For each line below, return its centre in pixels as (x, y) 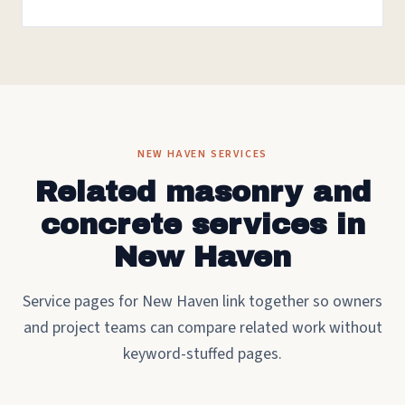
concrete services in (202, 225)
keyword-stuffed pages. (202, 354)
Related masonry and (202, 192)
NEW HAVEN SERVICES (202, 154)
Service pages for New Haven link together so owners (202, 301)
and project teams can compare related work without (202, 328)
